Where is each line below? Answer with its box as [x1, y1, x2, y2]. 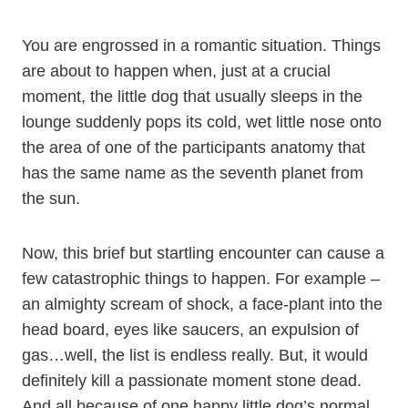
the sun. [22, 189, 80, 208]
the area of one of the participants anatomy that [22, 138, 365, 157]
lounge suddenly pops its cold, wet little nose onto [22, 113, 382, 131]
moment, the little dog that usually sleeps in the [22, 87, 362, 106]
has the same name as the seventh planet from [22, 164, 363, 182]
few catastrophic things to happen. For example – [22, 270, 380, 288]
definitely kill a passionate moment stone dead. [22, 372, 362, 390]
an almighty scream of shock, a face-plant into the [22, 295, 382, 313]
